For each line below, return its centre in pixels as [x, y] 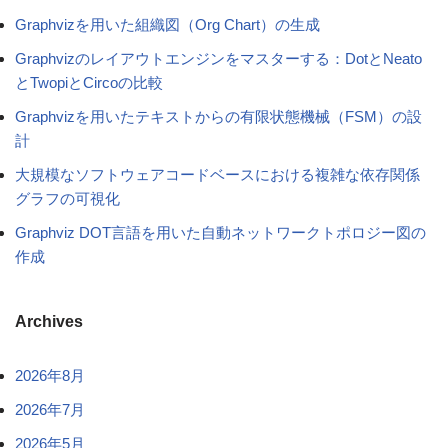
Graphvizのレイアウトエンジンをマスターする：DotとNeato [218, 59]
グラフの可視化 [67, 199]
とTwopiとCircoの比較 [89, 83]
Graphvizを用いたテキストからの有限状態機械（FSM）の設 [218, 117]
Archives [49, 322]
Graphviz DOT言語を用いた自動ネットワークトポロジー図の [220, 233]
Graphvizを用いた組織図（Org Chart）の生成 [167, 25]
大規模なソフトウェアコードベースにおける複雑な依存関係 [217, 175]
